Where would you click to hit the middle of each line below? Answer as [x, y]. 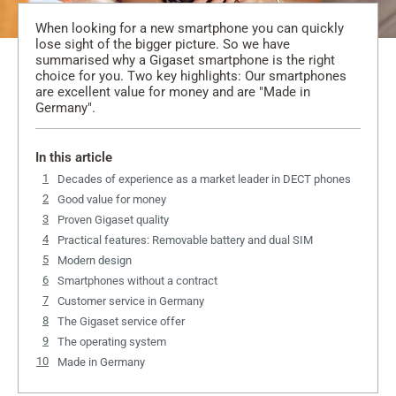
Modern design [95, 261]
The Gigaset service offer [121, 322]
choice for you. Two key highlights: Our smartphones [191, 76]
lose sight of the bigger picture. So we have [163, 45]
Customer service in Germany [131, 301]
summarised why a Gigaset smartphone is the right [185, 61]
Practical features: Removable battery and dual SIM [185, 240]
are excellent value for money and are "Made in [173, 92]
